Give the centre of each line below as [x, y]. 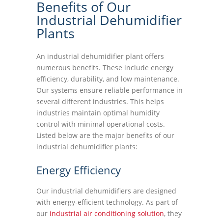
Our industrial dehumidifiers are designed [106, 191]
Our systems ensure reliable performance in [110, 90]
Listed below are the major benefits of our [105, 135]
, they [173, 213]
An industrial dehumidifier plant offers [100, 56]
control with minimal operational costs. [101, 124]
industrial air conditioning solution [107, 213]
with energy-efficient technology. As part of [107, 202]
